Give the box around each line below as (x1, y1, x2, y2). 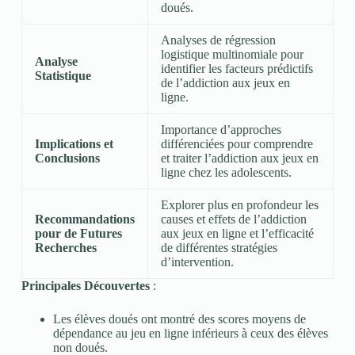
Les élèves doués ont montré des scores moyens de (52, 312, 306, 326)
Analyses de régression (160, 33, 276, 48)
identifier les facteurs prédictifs (160, 62, 313, 76)
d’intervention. (160, 255, 234, 269)
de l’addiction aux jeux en (160, 76, 290, 90)
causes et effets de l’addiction (160, 212, 307, 227)
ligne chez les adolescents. (160, 166, 292, 180)
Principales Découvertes (21, 279, 150, 293)
